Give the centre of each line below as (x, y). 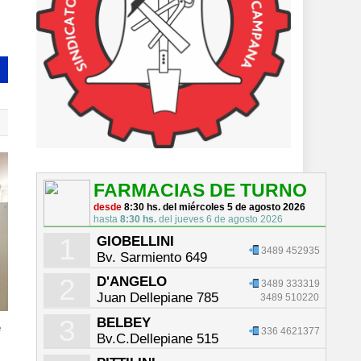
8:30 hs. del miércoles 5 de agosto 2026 (214, 206)
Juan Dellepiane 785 (157, 298)
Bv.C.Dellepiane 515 (157, 338)
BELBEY (123, 322)
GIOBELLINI (135, 242)
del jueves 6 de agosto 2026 (219, 218)
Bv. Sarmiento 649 (151, 258)
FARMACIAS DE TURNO (200, 190)
